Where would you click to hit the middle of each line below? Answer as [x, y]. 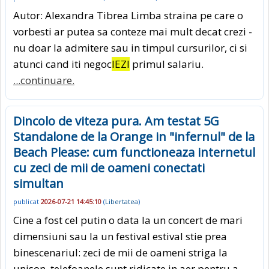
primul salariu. [167, 64]
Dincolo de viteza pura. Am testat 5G [116, 121]
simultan [38, 183]
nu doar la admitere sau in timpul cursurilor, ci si [130, 47]
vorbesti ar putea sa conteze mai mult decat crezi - [133, 31]
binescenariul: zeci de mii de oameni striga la [120, 252]
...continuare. [44, 80]
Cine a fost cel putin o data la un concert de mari [128, 220]
